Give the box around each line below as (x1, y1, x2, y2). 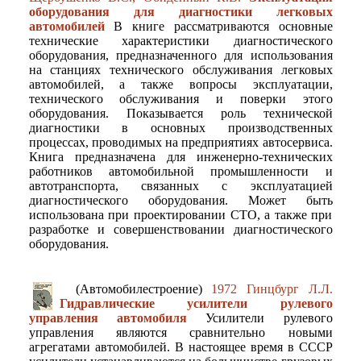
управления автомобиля (28, 311, 187, 326)
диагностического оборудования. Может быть (28, 193, 333, 208)
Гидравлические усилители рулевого (59, 297, 333, 311)
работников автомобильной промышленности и (28, 164, 333, 179)
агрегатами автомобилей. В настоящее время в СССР (28, 340, 333, 355)
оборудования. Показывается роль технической (28, 106, 333, 121)
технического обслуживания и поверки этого (28, 92, 333, 106)
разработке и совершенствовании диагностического (28, 222, 333, 237)
